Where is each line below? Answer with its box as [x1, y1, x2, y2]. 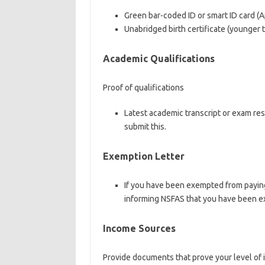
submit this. [124, 122, 166, 131]
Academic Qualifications [102, 53, 215, 64]
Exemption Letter [102, 151, 185, 161]
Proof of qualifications [102, 83, 184, 92]
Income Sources [102, 223, 176, 234]
